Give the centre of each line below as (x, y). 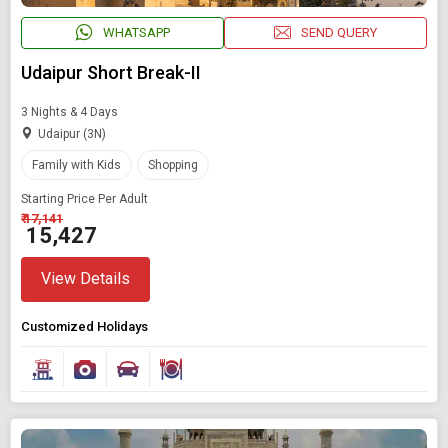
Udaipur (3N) (72, 133)
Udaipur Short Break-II (111, 72)
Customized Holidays (84, 326)
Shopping (173, 164)
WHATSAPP (136, 33)
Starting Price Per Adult (84, 198)
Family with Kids (76, 164)
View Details (85, 279)
